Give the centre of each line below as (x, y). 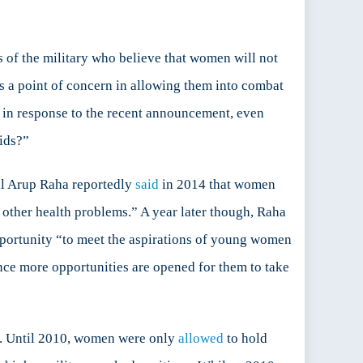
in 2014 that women (217, 185)
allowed (201, 339)
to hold (246, 339)
